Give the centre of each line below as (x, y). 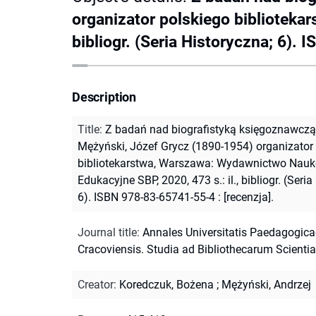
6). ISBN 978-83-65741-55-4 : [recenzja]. (176, 197)
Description (104, 97)
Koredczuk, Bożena (166, 284)
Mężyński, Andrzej (266, 284)
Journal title (107, 232)
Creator (96, 284)
